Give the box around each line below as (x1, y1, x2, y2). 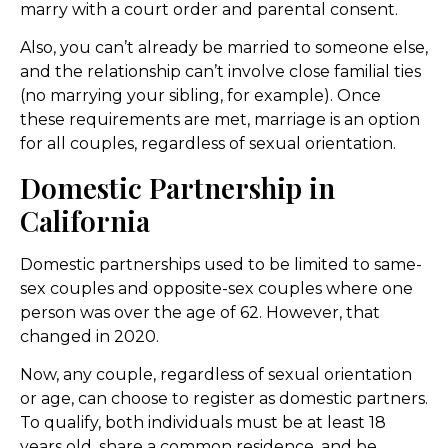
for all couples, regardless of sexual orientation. (20, 134, 396, 154)
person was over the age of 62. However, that (20, 302, 380, 322)
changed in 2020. (20, 326, 159, 346)
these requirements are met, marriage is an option (20, 110, 420, 130)
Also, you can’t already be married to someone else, (20, 38, 428, 58)
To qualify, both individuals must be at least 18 (20, 413, 386, 433)
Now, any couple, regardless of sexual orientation (20, 365, 412, 385)
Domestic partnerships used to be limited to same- (20, 254, 422, 274)
